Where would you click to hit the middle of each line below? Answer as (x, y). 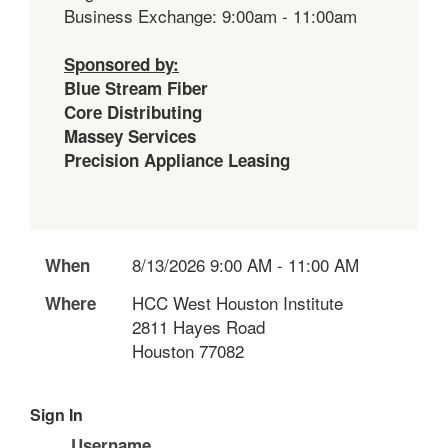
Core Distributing (133, 111)
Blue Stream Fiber (136, 87)
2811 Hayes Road (198, 327)
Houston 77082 (187, 351)
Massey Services (130, 135)
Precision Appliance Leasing (177, 159)
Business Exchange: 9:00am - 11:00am (210, 15)
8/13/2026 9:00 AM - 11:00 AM (245, 265)
